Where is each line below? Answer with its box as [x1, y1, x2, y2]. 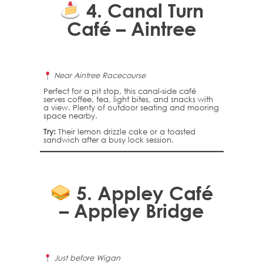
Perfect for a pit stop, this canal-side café [43, 86, 196, 96]
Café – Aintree [67, 16, 196, 40]
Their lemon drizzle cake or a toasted [55, 126, 195, 136]
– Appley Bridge [59, 199, 204, 222]
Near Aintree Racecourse [54, 70, 146, 80]
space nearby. [43, 111, 97, 120]
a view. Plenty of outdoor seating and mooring [43, 103, 219, 112]
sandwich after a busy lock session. [43, 134, 174, 144]
